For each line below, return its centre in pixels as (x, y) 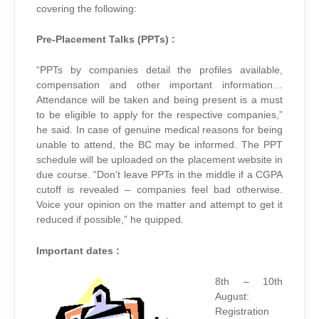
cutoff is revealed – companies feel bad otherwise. (159, 190)
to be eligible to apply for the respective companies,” (159, 115)
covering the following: (87, 9)
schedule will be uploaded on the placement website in (159, 160)
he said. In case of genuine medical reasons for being (159, 130)
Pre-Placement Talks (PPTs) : (106, 40)
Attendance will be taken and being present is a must (159, 100)
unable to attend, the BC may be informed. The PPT (159, 145)
